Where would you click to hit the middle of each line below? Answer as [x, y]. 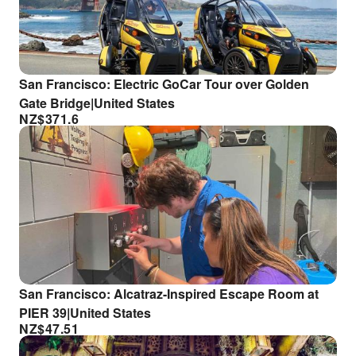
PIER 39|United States [85, 313]
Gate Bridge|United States [97, 103]
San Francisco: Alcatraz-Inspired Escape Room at [169, 294]
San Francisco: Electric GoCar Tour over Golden [164, 84]
